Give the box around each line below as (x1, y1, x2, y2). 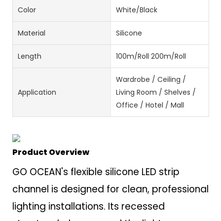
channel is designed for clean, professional (12, 182, 209, 196)
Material (18, 28, 45, 38)
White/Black (115, 5, 157, 15)
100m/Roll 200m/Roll (115, 51, 186, 62)
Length (18, 51, 41, 62)
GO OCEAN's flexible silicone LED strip (12, 165, 180, 179)
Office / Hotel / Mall (115, 100, 184, 110)
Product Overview (12, 147, 89, 158)
